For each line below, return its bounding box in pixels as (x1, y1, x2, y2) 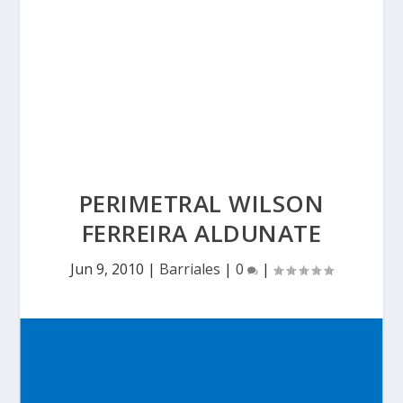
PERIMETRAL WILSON (78, 187, 325, 219)
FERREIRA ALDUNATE (81, 217, 322, 249)
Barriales (159, 259, 220, 279)
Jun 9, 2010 (70, 259, 144, 279)
